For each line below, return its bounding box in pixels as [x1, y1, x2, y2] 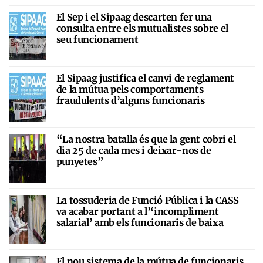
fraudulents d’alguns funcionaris [56, 94, 205, 106]
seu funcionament [56, 33, 139, 45]
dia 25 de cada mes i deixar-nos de [56, 144, 211, 156]
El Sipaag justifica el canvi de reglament [56, 72, 235, 84]
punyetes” [56, 155, 104, 167]
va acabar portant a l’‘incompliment [56, 205, 219, 217]
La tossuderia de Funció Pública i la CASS [56, 194, 240, 206]
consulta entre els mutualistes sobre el [56, 22, 228, 34]
